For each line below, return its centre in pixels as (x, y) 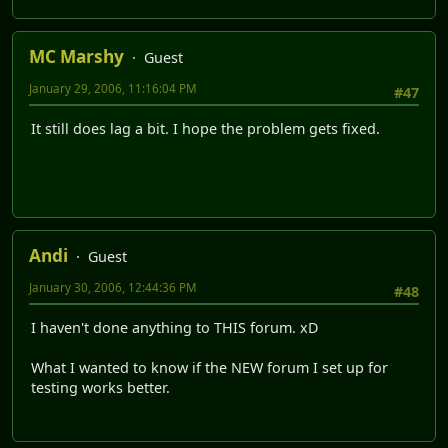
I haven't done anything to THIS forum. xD (175, 328)
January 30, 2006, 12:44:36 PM (113, 287)
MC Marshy (76, 56)
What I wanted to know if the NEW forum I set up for (209, 368)
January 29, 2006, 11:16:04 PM (113, 88)
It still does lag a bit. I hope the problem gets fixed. (205, 129)
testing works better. (100, 388)
